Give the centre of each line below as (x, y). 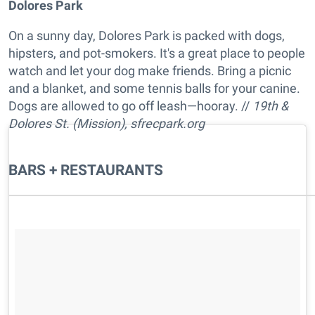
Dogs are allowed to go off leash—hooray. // (130, 106)
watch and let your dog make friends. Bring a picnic (150, 71)
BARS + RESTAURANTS (86, 170)
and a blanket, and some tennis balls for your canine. (154, 89)
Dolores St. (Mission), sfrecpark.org (107, 124)
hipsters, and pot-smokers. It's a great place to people (157, 53)
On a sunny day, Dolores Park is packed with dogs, (147, 36)
